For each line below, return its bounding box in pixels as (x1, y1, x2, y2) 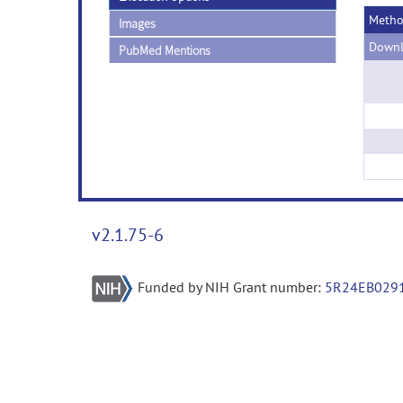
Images (119, 15, 156, 31)
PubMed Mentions (119, 42, 210, 58)
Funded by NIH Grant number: (138, 278, 325, 296)
